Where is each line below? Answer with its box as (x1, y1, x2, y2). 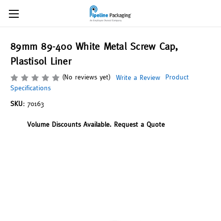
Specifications (10, 84, 51, 92)
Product (162, 73, 189, 81)
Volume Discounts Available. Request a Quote (27, 120, 165, 128)
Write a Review (115, 74, 160, 82)
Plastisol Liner (10, 55, 71, 67)
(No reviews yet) (62, 73, 111, 81)
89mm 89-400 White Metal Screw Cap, (10, 40, 178, 52)
